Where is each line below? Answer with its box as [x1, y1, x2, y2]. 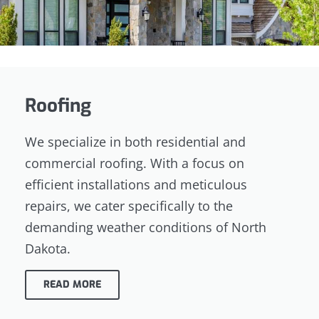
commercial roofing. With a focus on [25, 155, 244, 172]
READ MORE [43, 278, 101, 292]
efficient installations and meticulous [25, 176, 247, 194]
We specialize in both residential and [25, 133, 246, 151]
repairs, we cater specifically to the [25, 197, 233, 215]
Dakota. [25, 240, 70, 258]
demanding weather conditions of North [25, 219, 266, 236]
